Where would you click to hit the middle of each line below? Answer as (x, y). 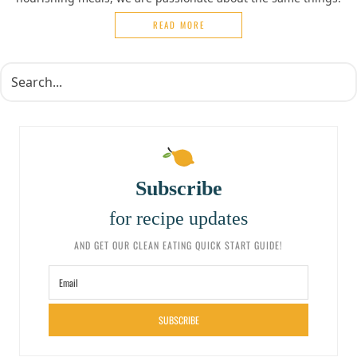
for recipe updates (178, 219)
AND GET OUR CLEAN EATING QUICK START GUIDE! (178, 245)
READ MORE (178, 25)
